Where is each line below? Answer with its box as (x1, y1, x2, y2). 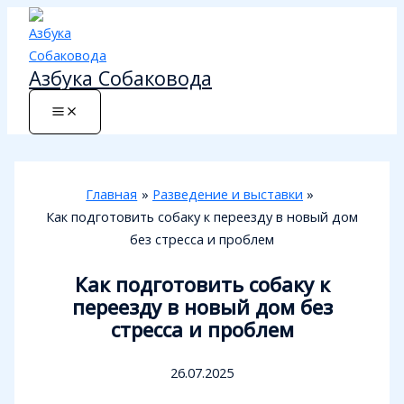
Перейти (6, 8, 62, 26)
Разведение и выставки (152, 185, 303, 203)
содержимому (6, 53, 96, 71)
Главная (86, 185, 138, 203)
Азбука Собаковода (29, 65, 212, 91)
